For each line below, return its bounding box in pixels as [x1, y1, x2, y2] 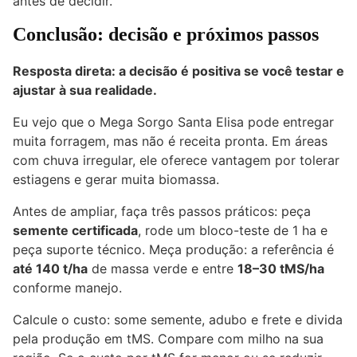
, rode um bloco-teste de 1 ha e [138, 222, 328, 239]
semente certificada [13, 222, 138, 239]
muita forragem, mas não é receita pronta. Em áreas [13, 133, 328, 150]
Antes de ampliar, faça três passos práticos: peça [13, 203, 311, 220]
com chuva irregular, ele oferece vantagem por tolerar [13, 152, 339, 169]
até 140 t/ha [13, 261, 88, 277]
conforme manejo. [13, 280, 122, 296]
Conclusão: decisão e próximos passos [13, 24, 319, 45]
